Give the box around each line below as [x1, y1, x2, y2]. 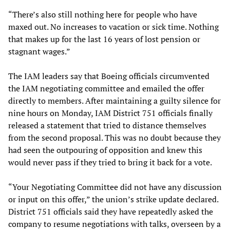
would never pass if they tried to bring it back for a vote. [8, 157, 212, 168]
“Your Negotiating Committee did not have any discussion [8, 181, 222, 193]
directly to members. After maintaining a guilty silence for [8, 95, 221, 107]
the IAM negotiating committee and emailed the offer [8, 83, 204, 94]
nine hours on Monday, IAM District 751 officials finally [8, 107, 213, 119]
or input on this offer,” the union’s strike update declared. [8, 194, 218, 205]
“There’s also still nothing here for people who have [8, 9, 197, 21]
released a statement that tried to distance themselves [8, 120, 206, 131]
